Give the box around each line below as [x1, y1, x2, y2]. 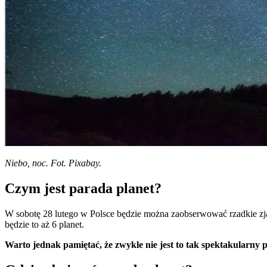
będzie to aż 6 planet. [5, 219, 84, 229]
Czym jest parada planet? [5, 180, 162, 196]
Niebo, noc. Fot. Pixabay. [5, 157, 101, 168]
